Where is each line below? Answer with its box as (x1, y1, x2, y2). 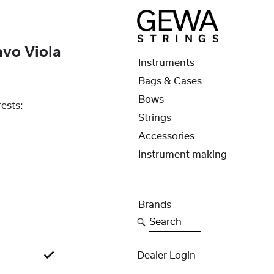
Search (148, 214, 181, 224)
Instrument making (138, 150, 227, 160)
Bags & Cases (138, 76, 202, 86)
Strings (138, 113, 171, 123)
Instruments (138, 58, 194, 68)
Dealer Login (137, 250, 196, 261)
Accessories (138, 131, 194, 141)
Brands (138, 200, 171, 210)
